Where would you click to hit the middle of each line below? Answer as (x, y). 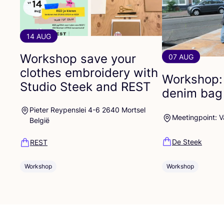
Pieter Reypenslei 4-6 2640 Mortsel (88, 110)
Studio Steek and (70, 86)
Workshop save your (78, 58)
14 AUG (39, 36)
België (40, 120)
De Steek (187, 141)
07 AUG (181, 56)
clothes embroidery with (89, 72)
